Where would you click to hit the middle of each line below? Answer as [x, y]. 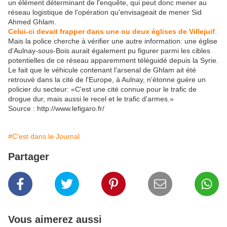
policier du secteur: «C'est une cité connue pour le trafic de [102, 89]
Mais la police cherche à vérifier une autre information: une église [113, 41]
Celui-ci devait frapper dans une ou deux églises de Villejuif [111, 32]
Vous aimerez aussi [55, 220]
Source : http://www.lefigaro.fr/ [56, 109]
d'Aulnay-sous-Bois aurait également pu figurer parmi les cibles [109, 51]
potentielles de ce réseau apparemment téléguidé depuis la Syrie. [113, 61]
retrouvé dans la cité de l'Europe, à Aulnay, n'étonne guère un [107, 80]
